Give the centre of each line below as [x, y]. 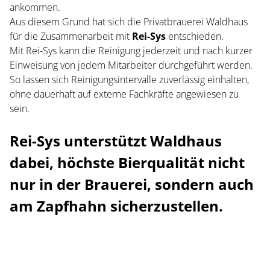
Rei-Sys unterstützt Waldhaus [116, 141]
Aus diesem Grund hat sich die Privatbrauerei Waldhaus [129, 22]
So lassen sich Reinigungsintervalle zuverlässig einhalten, [129, 80]
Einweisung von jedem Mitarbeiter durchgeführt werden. [131, 65]
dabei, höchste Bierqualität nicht [127, 162]
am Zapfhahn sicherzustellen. [116, 206]
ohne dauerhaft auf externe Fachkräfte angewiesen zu [124, 94]
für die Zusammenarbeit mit [70, 36]
